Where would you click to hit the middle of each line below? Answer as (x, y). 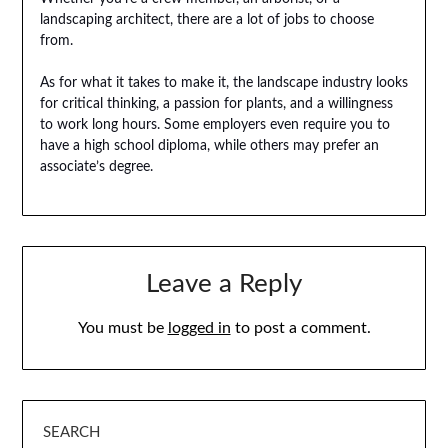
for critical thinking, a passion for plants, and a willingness (216, 104)
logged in (199, 328)
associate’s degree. (96, 167)
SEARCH (72, 433)
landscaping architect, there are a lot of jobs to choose (206, 20)
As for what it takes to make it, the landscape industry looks (223, 83)
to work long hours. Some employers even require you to (214, 125)
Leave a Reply (224, 284)
